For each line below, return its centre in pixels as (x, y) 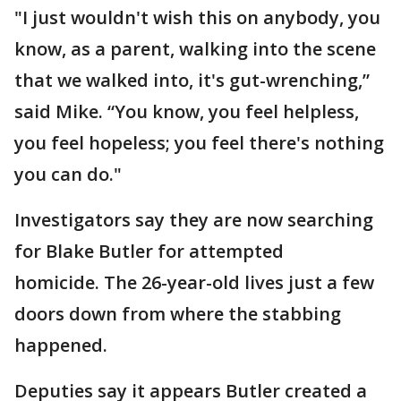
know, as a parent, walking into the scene (195, 49)
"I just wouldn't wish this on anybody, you (197, 17)
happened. (61, 345)
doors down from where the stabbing (178, 314)
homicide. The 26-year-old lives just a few (194, 282)
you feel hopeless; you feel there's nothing (199, 143)
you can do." (68, 174)
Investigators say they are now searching (194, 220)
